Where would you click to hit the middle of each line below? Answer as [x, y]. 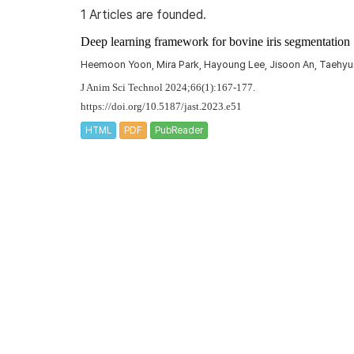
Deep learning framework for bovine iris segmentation [215, 41]
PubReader [179, 130]
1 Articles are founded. [143, 15]
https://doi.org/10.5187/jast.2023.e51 [161, 107]
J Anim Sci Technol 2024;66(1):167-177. [168, 88]
